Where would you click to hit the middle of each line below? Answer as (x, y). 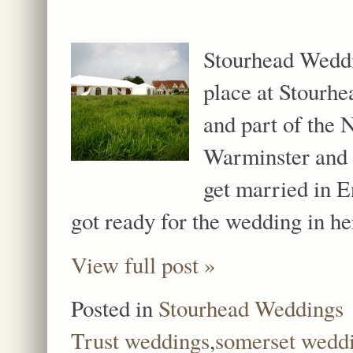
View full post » (143, 264)
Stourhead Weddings (251, 308)
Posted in (115, 308)
